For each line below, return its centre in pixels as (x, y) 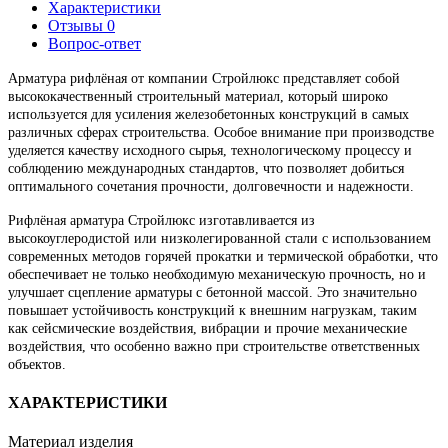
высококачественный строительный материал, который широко (198, 96)
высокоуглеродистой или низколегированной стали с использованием (219, 238)
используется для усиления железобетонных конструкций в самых (208, 114)
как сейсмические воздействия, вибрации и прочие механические (207, 328)
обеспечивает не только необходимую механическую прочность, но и (217, 274)
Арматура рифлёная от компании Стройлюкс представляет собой (204, 78)
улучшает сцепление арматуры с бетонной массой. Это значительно (212, 292)
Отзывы (77, 25)
